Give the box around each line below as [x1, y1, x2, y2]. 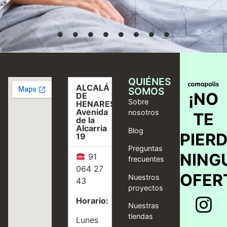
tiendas [128, 212, 153, 221]
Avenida [76, 107, 108, 118]
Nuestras [128, 201, 159, 210]
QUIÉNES [128, 75, 171, 88]
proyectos [128, 183, 163, 192]
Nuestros [128, 172, 160, 181]
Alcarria [76, 123, 107, 134]
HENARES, [76, 99, 118, 109]
